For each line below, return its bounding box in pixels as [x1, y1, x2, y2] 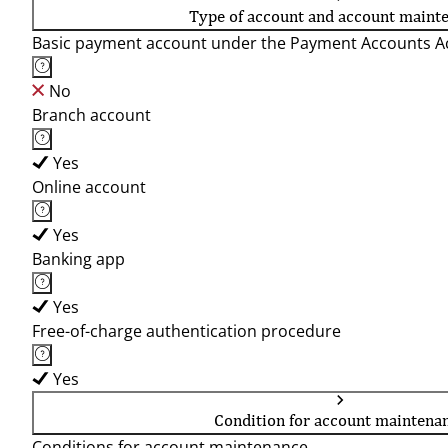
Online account [32, 176, 146, 198]
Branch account [32, 104, 151, 126]
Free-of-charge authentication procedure [32, 320, 341, 342]
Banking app [32, 248, 125, 270]
